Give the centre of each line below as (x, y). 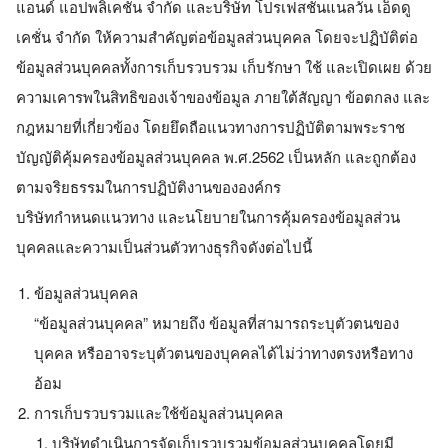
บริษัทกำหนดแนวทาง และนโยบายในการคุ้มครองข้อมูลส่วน (208, 216)
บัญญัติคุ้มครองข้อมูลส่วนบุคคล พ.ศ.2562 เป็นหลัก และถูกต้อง (216, 156)
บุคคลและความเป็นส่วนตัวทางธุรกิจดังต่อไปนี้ (164, 246)
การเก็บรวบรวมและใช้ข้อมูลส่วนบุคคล (158, 412)
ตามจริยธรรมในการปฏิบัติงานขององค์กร (148, 186)
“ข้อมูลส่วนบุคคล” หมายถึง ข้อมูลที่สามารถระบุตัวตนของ (216, 322)
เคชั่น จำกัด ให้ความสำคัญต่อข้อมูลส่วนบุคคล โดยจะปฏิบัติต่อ (217, 36)
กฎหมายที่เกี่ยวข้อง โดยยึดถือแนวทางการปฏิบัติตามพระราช (210, 126)
